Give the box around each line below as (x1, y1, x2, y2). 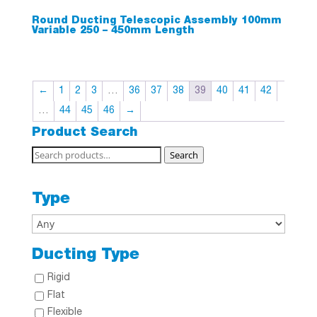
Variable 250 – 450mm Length (31, 26, 195, 37)
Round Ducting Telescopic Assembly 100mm (31, 16, 282, 27)
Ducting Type (31, 248, 139, 264)
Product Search (31, 127, 138, 140)
